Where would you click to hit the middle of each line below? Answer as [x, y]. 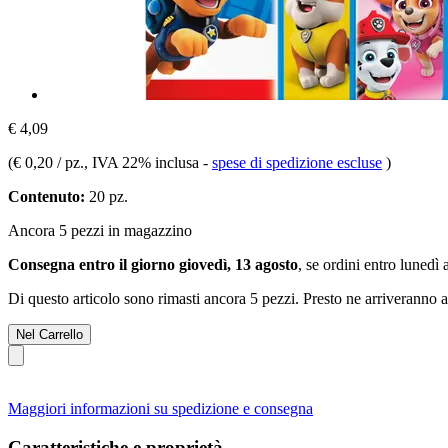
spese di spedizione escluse [297, 162]
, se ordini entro [349, 264]
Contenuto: [46, 196]
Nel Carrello [49, 334]
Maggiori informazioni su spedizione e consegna [160, 408]
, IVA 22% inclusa [143, 162]
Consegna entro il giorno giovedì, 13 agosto [153, 264]
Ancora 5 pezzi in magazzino [100, 230]
